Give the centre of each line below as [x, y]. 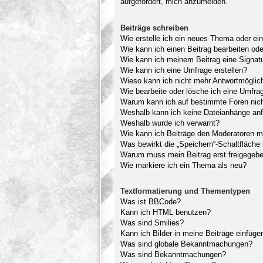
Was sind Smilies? [152, 222]
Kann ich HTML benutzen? [166, 212]
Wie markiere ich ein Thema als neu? [183, 165]
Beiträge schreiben [154, 28]
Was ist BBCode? [151, 201]
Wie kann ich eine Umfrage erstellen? [184, 70]
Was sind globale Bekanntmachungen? [186, 244]
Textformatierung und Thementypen [185, 191]
